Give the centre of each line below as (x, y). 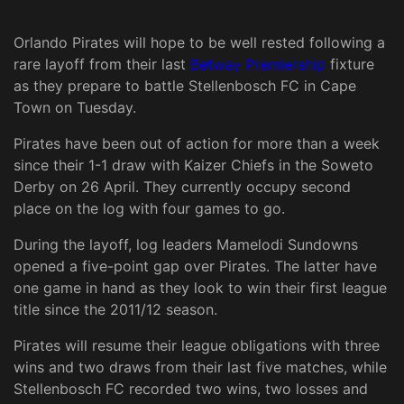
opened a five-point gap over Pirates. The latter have (195, 266)
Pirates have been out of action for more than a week (197, 144)
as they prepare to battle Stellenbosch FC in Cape (185, 86)
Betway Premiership (258, 64)
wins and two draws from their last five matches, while (200, 367)
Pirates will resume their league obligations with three (197, 346)
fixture (350, 64)
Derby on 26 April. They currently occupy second (182, 187)
